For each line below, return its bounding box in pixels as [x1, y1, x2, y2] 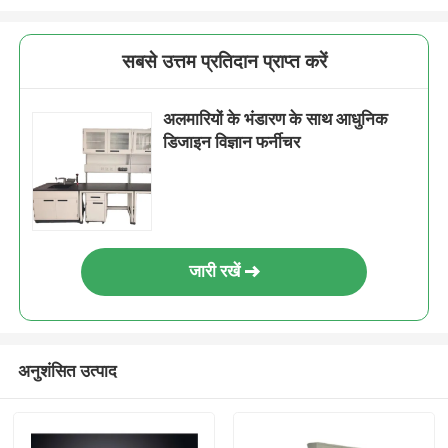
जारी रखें [188, 261, 240, 282]
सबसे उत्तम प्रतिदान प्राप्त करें [121, 50, 327, 74]
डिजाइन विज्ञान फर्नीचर [163, 132, 301, 153]
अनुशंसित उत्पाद [17, 360, 117, 381]
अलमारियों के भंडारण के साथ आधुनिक [163, 109, 389, 130]
